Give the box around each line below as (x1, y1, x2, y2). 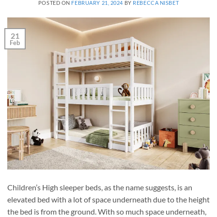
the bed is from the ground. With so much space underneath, (7, 206, 206, 216)
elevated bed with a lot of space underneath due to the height (7, 194, 210, 204)
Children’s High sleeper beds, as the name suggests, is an (7, 182, 192, 192)
